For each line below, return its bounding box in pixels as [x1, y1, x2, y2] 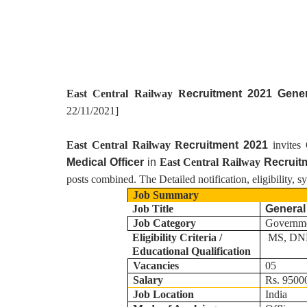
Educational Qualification [132, 245, 251, 257]
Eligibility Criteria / [132, 232, 222, 243]
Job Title [132, 203, 173, 214]
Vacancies [132, 260, 179, 271]
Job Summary [132, 189, 199, 201]
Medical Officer [66, 156, 147, 168]
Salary [132, 274, 163, 286]
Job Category [132, 217, 196, 229]
